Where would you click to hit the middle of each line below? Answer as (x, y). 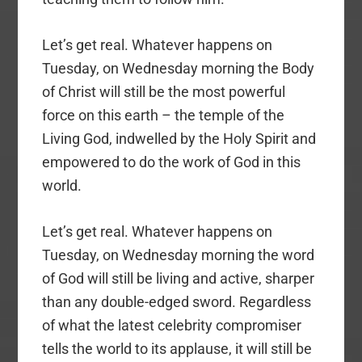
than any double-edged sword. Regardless (177, 301)
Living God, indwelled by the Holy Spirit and (179, 138)
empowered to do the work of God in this (172, 162)
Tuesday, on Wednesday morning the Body (179, 68)
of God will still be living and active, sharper (179, 278)
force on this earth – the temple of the (164, 115)
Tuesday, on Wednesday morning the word (179, 255)
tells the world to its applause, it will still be (177, 348)
